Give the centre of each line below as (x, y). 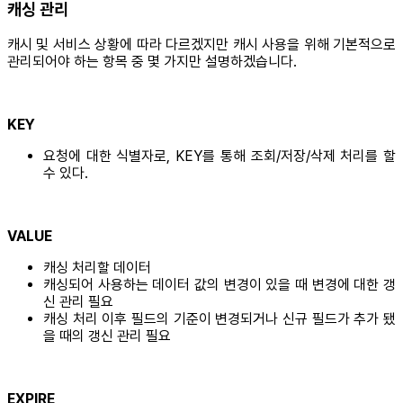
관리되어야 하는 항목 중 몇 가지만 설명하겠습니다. (152, 62)
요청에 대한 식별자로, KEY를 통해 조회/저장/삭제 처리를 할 (219, 157)
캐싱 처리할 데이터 (97, 268)
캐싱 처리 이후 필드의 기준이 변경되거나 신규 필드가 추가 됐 (219, 319)
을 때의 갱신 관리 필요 (107, 336)
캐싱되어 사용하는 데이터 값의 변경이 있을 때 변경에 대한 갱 (219, 285)
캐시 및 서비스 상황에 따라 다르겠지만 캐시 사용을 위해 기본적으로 (201, 45)
